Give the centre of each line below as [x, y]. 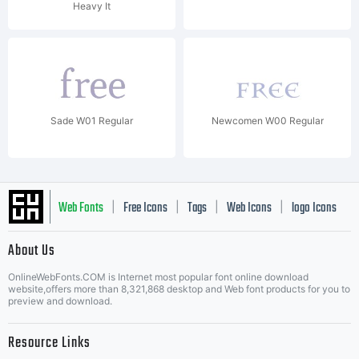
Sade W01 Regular [92, 121]
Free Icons [145, 208]
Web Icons [249, 208]
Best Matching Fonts [173, 292]
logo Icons [314, 208]
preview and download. [60, 301]
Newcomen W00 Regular [267, 121]
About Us [32, 251]
